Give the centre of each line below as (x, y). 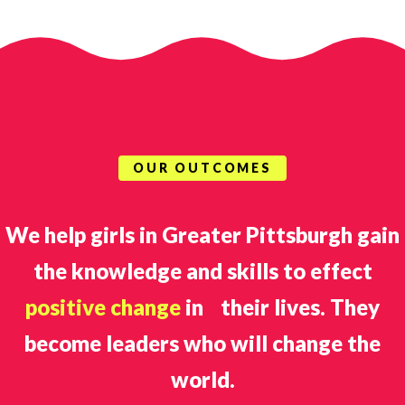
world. (202, 379)
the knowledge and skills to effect (202, 270)
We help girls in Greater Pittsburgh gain (202, 234)
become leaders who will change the (202, 343)
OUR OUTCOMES (202, 167)
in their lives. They (283, 306)
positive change (105, 306)
